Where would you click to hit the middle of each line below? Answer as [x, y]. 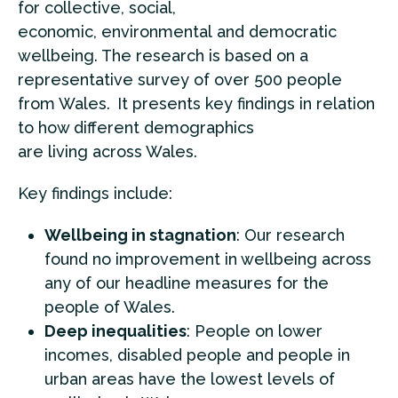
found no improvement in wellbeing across [208, 259]
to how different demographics [136, 127]
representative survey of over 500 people [180, 80]
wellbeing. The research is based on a [163, 56]
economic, [60, 32]
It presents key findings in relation [244, 103]
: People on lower [255, 331]
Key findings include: [95, 193]
